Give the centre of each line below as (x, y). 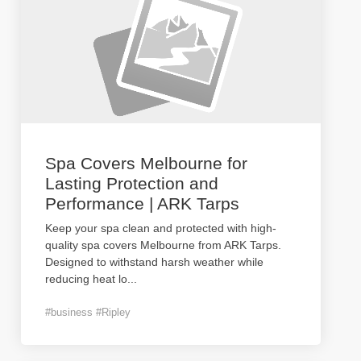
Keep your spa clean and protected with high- (161, 228)
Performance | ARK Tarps (142, 203)
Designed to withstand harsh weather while (154, 262)
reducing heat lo (86, 279)
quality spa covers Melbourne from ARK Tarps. (163, 245)
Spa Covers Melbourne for (146, 163)
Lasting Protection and (132, 183)
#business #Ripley (88, 312)
